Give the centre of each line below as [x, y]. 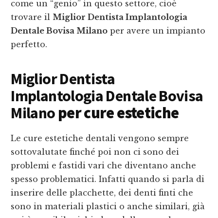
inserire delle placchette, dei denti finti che [102, 193]
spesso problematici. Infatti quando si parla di [108, 179]
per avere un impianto [157, 31]
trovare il [32, 17]
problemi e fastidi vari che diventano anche [104, 166]
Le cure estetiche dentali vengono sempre [100, 138]
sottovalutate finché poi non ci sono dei [95, 152]
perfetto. [29, 45]
